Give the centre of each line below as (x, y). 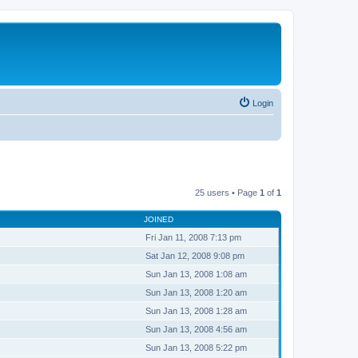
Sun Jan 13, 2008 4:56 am (196, 329)
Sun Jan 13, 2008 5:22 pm (196, 347)
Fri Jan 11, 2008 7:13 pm (193, 237)
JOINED (159, 219)
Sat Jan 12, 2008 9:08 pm (195, 255)
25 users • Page (227, 192)
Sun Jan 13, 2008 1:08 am (196, 274)
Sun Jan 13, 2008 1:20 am (196, 292)
